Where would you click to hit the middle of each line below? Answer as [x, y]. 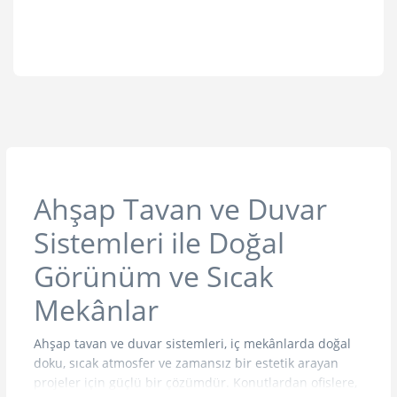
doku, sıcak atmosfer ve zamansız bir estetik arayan [186, 363]
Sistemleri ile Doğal [159, 242]
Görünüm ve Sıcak [154, 276]
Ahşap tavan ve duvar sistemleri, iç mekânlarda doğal [192, 343]
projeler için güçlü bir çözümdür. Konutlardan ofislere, [195, 382]
